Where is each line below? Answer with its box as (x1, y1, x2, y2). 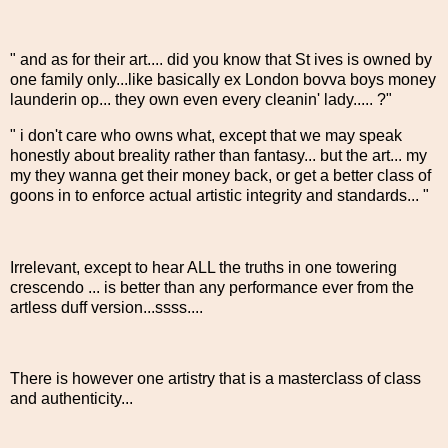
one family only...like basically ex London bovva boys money (10, 71, 436, 89)
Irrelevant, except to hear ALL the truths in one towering (10, 258, 397, 276)
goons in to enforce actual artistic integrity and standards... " (10, 186, 429, 204)
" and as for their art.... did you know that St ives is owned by (10, 51, 432, 69)
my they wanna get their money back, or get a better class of (10, 166, 431, 184)
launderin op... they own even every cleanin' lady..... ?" (10, 91, 396, 109)
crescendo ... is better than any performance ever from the (10, 278, 414, 296)
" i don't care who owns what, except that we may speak (10, 126, 402, 144)
